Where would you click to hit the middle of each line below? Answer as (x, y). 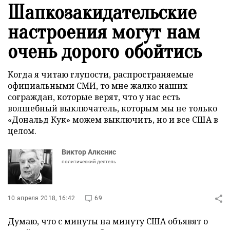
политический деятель (89, 161)
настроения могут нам (104, 32)
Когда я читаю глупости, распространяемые (101, 74)
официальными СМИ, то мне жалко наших (98, 86)
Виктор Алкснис (89, 152)
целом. (22, 131)
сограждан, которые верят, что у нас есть (94, 97)
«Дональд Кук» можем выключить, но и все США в (113, 120)
